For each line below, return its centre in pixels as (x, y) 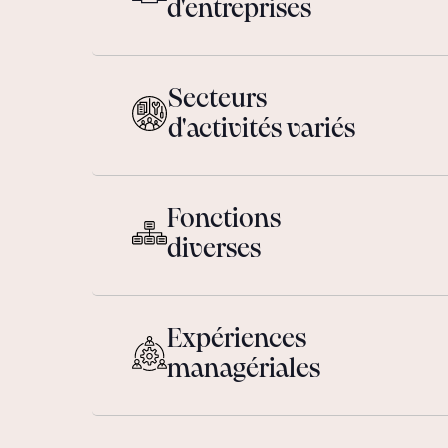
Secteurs (217, 100)
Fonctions (224, 220)
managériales (243, 370)
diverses (214, 250)
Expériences (236, 340)
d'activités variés (261, 130)
